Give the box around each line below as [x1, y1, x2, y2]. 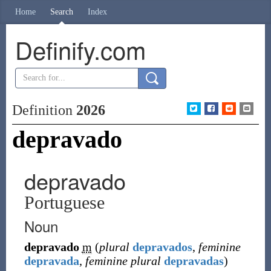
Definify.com [15, 32, 146, 67]
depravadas [163, 254, 224, 267]
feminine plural [85, 254, 161, 267]
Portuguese [24, 192, 105, 212]
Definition [11, 102, 76, 118]
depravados [132, 240, 192, 253]
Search [50, 7, 73, 16]
